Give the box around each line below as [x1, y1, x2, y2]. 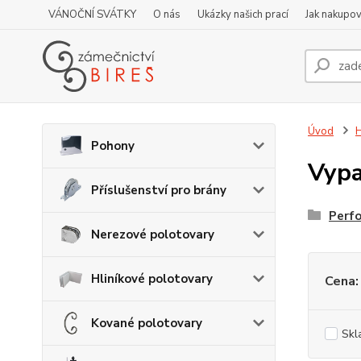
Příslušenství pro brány [91, 182, 226, 198]
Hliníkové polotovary [91, 271, 213, 287]
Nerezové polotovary [91, 226, 214, 243]
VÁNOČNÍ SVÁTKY [48, 7, 136, 22]
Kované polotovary [91, 315, 202, 331]
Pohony [91, 138, 135, 154]
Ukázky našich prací [197, 7, 288, 22]
